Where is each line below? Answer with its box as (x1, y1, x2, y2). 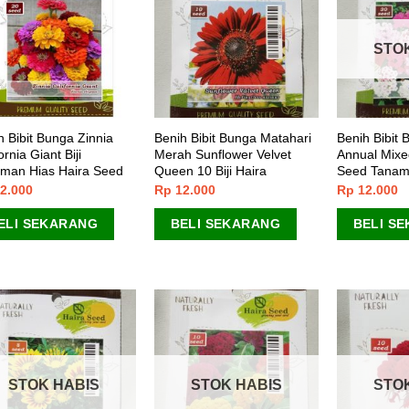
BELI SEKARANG (170, 216, 280, 232)
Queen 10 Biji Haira (153, 163, 267, 179)
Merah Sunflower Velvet (153, 147, 291, 163)
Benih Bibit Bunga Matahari (153, 131, 311, 146)
